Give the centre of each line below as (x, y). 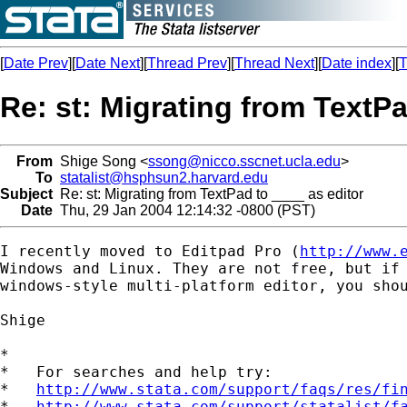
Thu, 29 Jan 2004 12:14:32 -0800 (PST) (184, 210)
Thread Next (274, 63)
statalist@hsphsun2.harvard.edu (164, 177)
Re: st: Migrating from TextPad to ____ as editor (208, 194)
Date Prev (36, 63)
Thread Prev (187, 63)
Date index (357, 63)
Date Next (108, 63)
